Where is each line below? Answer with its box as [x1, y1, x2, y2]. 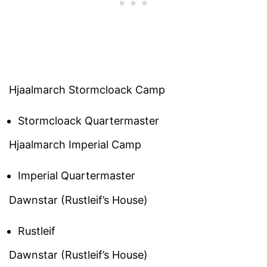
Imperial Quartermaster [18, 169, 135, 182]
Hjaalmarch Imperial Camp [9, 138, 141, 151]
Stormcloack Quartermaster [18, 114, 159, 127]
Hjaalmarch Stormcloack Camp [9, 83, 165, 96]
